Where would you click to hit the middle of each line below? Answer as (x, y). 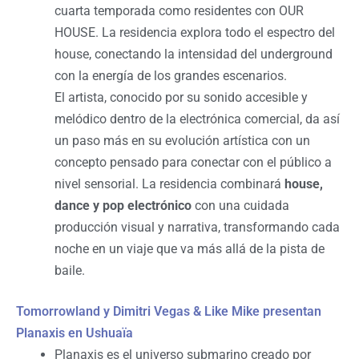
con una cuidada (240, 205)
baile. (70, 270)
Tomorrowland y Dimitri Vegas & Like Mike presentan (169, 311)
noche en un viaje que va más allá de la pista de (190, 248)
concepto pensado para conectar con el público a (193, 162)
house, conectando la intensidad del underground (194, 54)
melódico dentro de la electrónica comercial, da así (197, 119)
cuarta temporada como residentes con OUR (179, 10)
